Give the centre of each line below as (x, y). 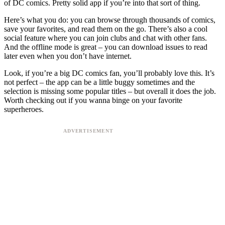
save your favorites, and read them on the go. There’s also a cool (106, 29)
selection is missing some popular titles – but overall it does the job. (110, 91)
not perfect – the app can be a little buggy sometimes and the (99, 82)
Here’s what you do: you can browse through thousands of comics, (110, 20)
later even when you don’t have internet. (68, 56)
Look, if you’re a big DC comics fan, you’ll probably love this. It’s (109, 73)
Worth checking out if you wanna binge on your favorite (93, 100)
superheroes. (24, 109)
